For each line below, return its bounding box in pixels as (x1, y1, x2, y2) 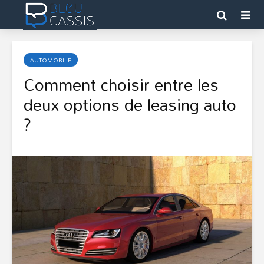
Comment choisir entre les (24, 68, 219, 101)
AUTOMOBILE (30, 54, 71, 66)
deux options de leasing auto (24, 88, 236, 121)
